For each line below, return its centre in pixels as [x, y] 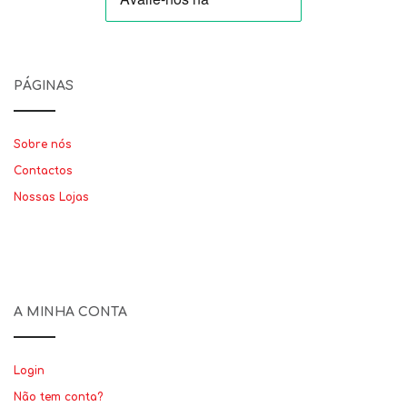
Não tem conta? [58, 397]
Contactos [43, 171]
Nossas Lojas [51, 197]
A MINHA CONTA [70, 312]
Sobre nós [43, 144]
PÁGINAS [44, 86]
